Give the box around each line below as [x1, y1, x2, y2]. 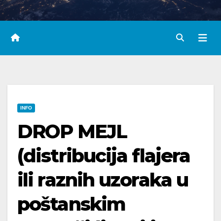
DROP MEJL [17, 120, 127, 143]
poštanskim [17, 192, 125, 216]
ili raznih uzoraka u [17, 168, 188, 191]
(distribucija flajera [17, 144, 190, 167]
